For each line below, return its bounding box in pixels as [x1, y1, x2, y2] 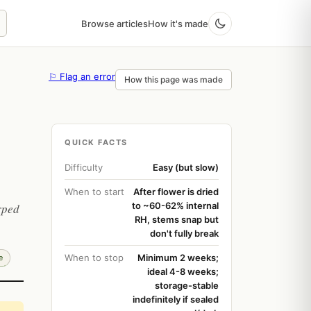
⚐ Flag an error [49, 71, 115, 82]
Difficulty [65, 162, 103, 173]
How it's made [148, 17, 208, 29]
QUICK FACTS [65, 137, 128, 147]
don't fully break [150, 228, 219, 239]
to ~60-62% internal [132, 200, 219, 211]
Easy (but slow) [153, 162, 219, 173]
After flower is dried [133, 186, 219, 197]
